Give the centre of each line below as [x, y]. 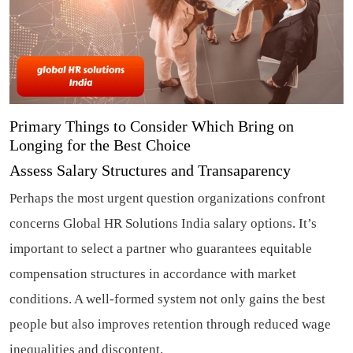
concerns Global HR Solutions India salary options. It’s [163, 223]
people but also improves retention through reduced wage [170, 324]
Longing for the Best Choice [100, 145]
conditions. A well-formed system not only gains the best [167, 299]
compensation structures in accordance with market [153, 273]
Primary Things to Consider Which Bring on [152, 126]
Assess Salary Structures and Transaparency [150, 170]
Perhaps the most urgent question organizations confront [167, 198]
